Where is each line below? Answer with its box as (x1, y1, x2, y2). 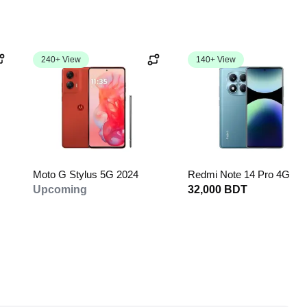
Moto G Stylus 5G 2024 (33, 169, 138, 180)
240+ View (41, 55, 81, 64)
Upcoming (33, 184, 87, 195)
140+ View (196, 55, 236, 64)
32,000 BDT (188, 184, 247, 195)
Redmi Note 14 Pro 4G (188, 169, 290, 180)
